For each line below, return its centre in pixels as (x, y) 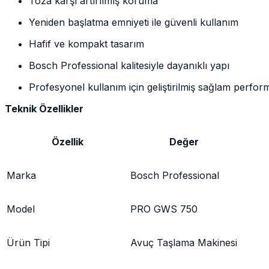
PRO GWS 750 (164, 209)
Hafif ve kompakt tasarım (86, 44)
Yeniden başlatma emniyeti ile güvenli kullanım (134, 22)
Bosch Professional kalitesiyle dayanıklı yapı (129, 65)
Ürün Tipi (28, 242)
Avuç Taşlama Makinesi (184, 242)
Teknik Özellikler (44, 108)
